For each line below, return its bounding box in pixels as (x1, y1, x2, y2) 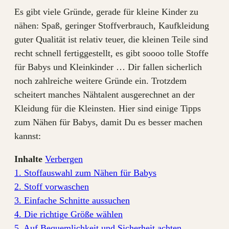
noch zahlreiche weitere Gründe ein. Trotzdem (14, 76, 187, 86)
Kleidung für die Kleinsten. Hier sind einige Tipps (14, 103, 201, 113)
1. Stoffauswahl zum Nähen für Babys (14, 168, 156, 178)
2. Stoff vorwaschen (14, 181, 89, 192)
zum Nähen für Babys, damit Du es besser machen (14, 117, 202, 127)
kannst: (14, 131, 41, 141)
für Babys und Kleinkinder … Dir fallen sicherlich (14, 62, 202, 72)
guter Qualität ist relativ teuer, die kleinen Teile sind (14, 34, 208, 44)
